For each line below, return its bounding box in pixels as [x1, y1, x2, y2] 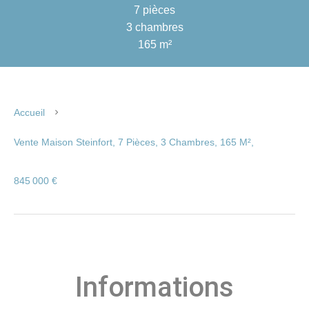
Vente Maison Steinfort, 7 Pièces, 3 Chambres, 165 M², [14, 137, 254, 148]
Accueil [14, 107, 45, 118]
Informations [75, 271, 234, 303]
